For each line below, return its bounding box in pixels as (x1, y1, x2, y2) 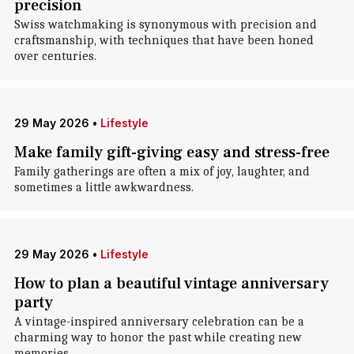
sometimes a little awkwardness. (13, 180, 194, 194)
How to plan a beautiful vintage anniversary (13, 273, 329, 294)
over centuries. (13, 49, 96, 63)
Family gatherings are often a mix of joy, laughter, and (13, 164, 310, 179)
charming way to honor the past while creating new (13, 330, 302, 345)
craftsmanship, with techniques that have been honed (13, 33, 314, 47)
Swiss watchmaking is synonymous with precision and (13, 17, 317, 32)
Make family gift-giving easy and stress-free (13, 142, 330, 163)
